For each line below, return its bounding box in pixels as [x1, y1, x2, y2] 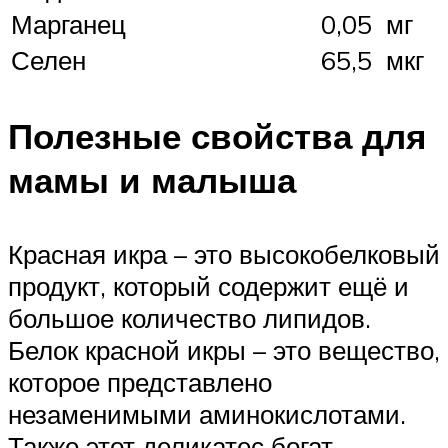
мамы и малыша [8, 158, 296, 203]
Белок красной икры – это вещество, [8, 333, 440, 366]
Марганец [11, 8, 126, 41]
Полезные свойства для [8, 114, 426, 159]
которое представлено [8, 365, 272, 398]
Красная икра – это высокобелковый [8, 237, 440, 270]
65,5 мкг [321, 44, 424, 77]
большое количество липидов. [8, 301, 371, 334]
